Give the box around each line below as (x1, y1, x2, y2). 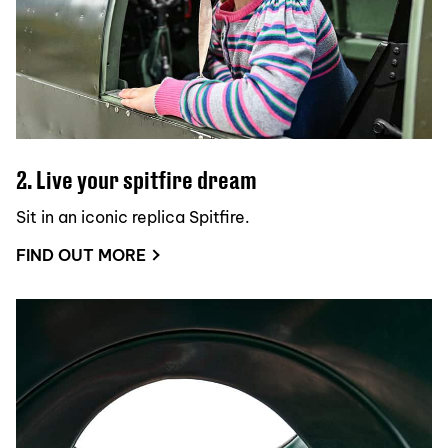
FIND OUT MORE (16, 245, 146, 265)
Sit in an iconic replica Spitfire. (16, 207, 250, 227)
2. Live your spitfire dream (16, 165, 257, 194)
